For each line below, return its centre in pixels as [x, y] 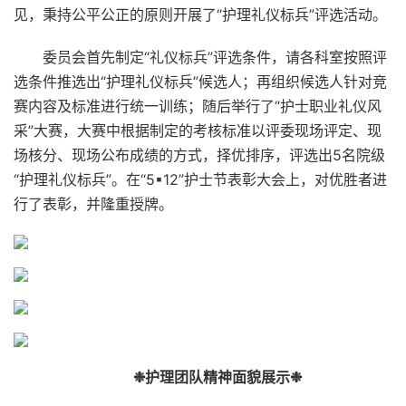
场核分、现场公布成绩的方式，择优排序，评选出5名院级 [199, 155]
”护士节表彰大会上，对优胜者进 [283, 179]
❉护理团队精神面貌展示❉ [217, 377]
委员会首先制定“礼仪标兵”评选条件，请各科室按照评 [215, 57]
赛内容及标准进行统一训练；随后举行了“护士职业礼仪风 [198, 106]
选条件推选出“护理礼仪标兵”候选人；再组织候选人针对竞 [200, 82]
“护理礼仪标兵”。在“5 [84, 179]
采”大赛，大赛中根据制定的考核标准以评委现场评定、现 [198, 130]
